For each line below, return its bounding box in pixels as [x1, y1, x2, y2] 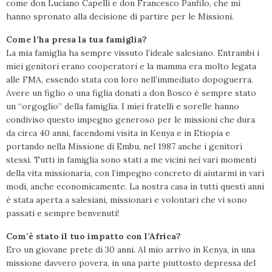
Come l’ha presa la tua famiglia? [6, 34, 147, 45]
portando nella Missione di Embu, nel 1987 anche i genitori [6, 141, 242, 152]
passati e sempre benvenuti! [6, 208, 119, 219]
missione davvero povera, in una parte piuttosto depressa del [6, 257, 256, 268]
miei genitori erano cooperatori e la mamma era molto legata [6, 61, 256, 72]
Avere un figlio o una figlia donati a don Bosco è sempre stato [6, 87, 256, 98]
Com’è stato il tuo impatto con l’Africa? [6, 231, 181, 242]
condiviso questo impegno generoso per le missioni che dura [6, 114, 255, 125]
